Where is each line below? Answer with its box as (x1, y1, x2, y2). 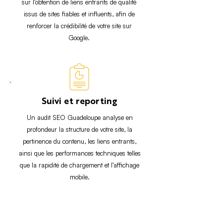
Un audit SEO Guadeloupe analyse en (26, 113, 133, 121)
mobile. (69, 173, 90, 181)
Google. (68, 34, 90, 42)
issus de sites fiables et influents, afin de (23, 10, 135, 18)
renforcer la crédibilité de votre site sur (26, 22, 132, 30)
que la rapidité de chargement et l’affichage (20, 161, 139, 169)
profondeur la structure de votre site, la (27, 125, 132, 133)
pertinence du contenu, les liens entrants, (23, 137, 136, 145)
